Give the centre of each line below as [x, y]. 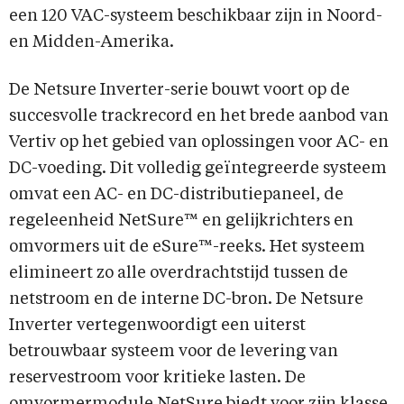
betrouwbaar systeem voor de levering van [174, 352]
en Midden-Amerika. [92, 43]
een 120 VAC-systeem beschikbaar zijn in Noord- [196, 17]
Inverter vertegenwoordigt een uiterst [157, 326]
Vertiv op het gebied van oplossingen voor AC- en [199, 143]
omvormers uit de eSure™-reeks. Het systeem [187, 248]
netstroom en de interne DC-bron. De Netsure [186, 300]
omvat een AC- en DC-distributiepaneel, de [176, 195]
